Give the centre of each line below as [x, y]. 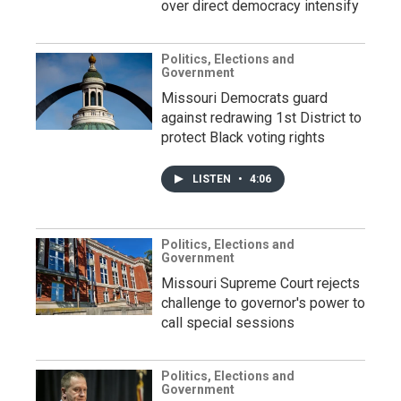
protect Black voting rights [243, 137]
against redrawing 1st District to [261, 118]
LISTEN [213, 179]
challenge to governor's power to [263, 303]
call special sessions [228, 323]
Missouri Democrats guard [244, 98]
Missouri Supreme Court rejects [260, 283]
